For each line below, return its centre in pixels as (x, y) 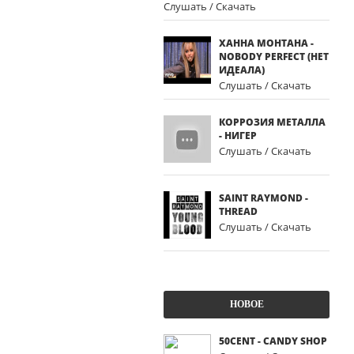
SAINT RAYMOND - (264, 198)
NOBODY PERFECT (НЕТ (274, 56)
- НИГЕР (238, 136)
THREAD (238, 211)
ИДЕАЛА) (242, 70)
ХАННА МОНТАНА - (266, 43)
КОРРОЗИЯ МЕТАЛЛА (272, 122)
